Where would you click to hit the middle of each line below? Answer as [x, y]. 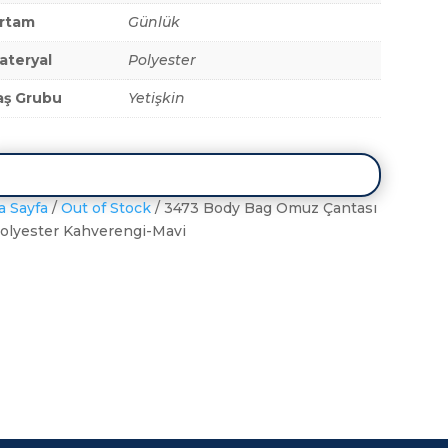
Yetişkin [156, 97]
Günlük [153, 21]
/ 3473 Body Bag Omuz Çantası [263, 207]
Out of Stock [105, 207]
